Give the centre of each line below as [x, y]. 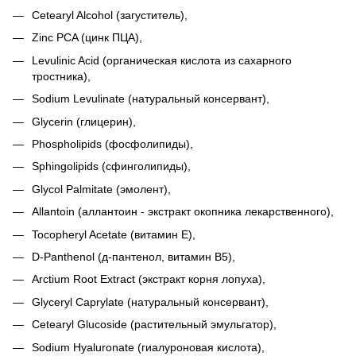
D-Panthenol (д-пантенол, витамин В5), [133, 256]
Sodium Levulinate [80, 99]
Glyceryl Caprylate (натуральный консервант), [150, 302]
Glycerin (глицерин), [84, 121]
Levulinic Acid [67, 60]
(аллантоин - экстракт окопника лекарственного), [206, 212]
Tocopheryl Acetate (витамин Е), [114, 234]
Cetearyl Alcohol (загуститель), [110, 15]
